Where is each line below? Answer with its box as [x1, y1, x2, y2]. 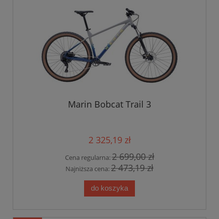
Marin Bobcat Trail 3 [68, 98, 151, 110]
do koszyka [91, 184, 128, 193]
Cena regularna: [65, 153, 112, 162]
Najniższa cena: [66, 164, 111, 173]
